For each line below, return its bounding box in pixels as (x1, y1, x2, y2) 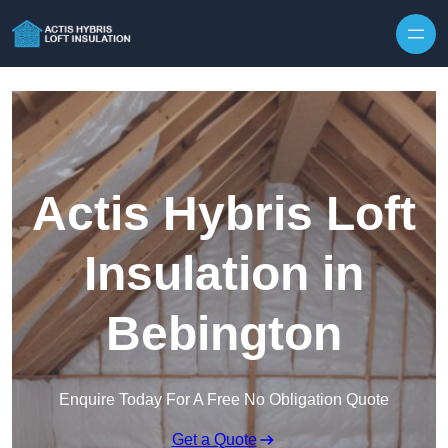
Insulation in (84, 247, 364, 301)
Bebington (106, 307, 342, 361)
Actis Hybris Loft (32, 187, 416, 241)
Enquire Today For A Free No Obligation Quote (59, 391, 389, 409)
